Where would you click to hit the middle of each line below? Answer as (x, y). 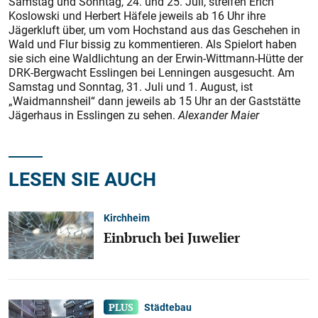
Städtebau (168, 307)
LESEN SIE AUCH (82, 179)
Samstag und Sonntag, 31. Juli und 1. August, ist (131, 87)
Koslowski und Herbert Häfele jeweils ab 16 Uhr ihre (137, 16)
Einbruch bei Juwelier (172, 237)
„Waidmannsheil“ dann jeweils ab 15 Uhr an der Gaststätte (154, 101)
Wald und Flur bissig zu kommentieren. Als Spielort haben (153, 44)
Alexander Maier (219, 115)
